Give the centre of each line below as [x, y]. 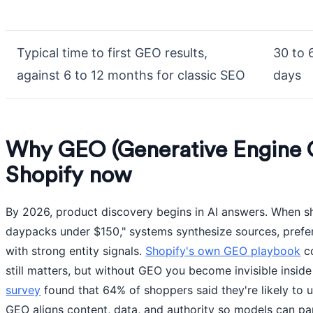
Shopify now [69, 175]
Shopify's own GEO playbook [223, 251]
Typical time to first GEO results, [112, 53]
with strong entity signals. [76, 251]
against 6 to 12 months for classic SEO [131, 75]
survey [23, 290]
